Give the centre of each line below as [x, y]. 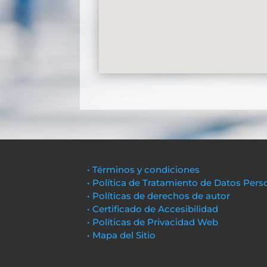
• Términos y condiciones [144, 170]
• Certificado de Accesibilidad [153, 209]
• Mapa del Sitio [123, 235]
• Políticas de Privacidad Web [153, 222]
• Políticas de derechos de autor [159, 196]
